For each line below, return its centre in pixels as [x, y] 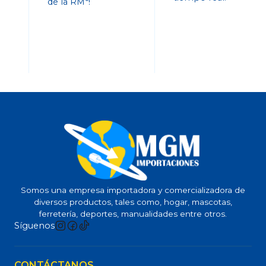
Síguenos [34, 225]
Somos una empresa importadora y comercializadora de [133, 190]
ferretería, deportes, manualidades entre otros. [133, 213]
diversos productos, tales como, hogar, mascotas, [133, 202]
